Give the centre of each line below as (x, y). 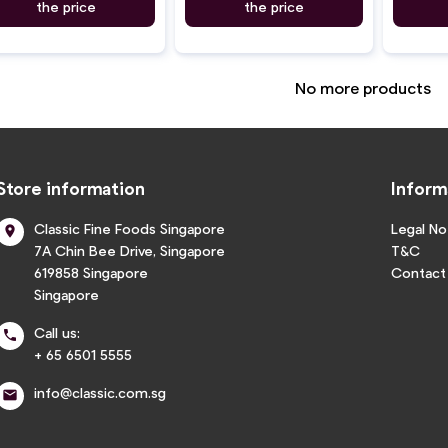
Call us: (57, 332)
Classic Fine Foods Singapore (129, 228)
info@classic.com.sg (100, 392)
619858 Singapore (91, 272)
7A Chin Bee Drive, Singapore (129, 250)
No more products (362, 87)
